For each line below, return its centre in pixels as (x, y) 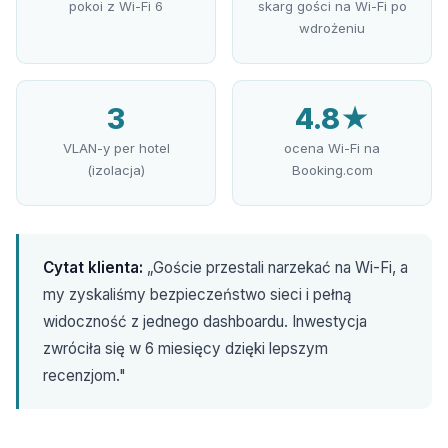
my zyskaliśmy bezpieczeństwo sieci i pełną (197, 294)
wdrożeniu (332, 28)
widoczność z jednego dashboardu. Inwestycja (205, 321)
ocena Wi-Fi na (332, 148)
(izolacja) (116, 170)
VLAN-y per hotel (116, 148)
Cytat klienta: (93, 267)
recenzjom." (84, 375)
